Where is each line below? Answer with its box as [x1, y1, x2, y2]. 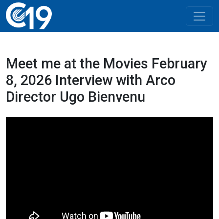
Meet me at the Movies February [6, 55, 207, 72]
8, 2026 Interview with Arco [6, 72, 175, 88]
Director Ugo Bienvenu [6, 88, 145, 105]
